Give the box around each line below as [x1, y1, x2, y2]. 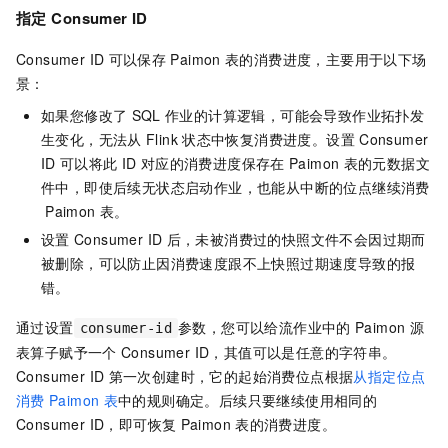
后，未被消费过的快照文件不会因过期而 [166, 229, 426, 250]
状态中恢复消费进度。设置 [182, 129, 355, 150]
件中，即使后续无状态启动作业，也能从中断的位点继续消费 [41, 177, 430, 198]
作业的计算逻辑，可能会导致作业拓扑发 [164, 105, 425, 126]
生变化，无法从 [41, 129, 142, 150]
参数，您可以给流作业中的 [178, 317, 351, 338]
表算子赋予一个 [16, 342, 117, 363]
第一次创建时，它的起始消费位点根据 [108, 366, 354, 387]
